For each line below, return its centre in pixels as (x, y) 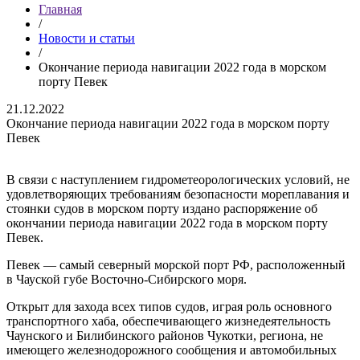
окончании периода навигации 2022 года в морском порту (167, 223)
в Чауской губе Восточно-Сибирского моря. (127, 279)
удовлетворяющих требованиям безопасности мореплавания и (178, 194)
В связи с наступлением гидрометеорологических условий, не (178, 180)
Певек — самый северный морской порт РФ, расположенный (176, 265)
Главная (60, 9)
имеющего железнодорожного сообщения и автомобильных (172, 350)
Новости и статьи (87, 38)
